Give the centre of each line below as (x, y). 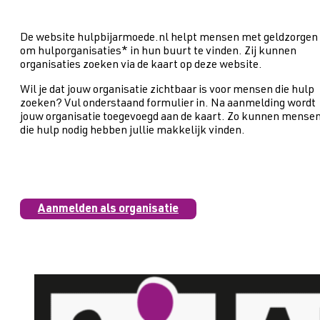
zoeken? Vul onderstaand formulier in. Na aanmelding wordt (168, 104)
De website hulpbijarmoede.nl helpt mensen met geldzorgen (169, 38)
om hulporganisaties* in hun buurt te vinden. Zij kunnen (158, 52)
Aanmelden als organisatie (108, 210)
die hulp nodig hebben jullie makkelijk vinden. (132, 131)
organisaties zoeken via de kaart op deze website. (141, 65)
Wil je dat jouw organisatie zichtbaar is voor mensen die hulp (167, 90)
